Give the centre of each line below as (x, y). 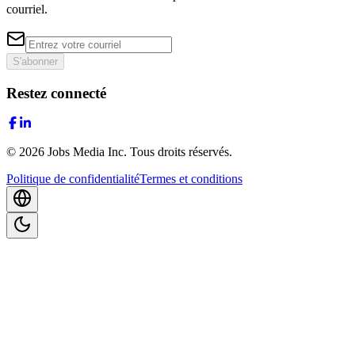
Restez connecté (56, 93)
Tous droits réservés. (181, 152)
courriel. (27, 9)
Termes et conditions (191, 179)
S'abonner (35, 61)
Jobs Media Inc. (87, 152)
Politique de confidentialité (73, 179)
